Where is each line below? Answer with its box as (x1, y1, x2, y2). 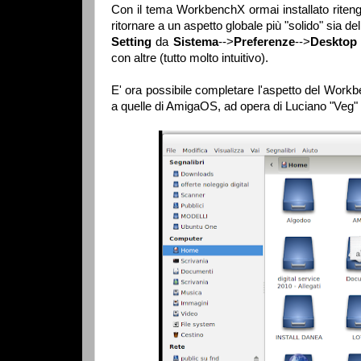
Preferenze (233, 35, 295, 48)
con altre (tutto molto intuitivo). (111, 51, 268, 64)
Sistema (172, 35, 218, 48)
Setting (111, 35, 156, 48)
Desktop (309, 35, 357, 48)
